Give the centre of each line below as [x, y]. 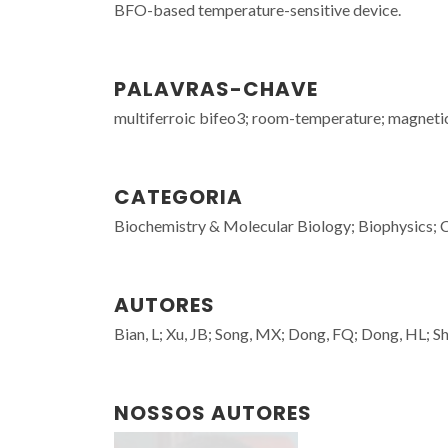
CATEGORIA [178, 197]
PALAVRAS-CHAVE [216, 89]
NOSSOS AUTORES [213, 413]
